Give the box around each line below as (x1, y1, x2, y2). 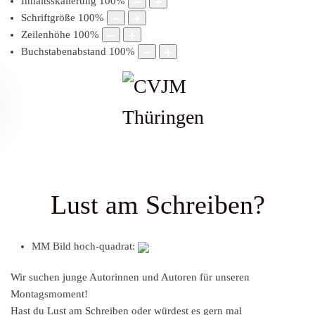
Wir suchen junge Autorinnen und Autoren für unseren (11, 271, 250, 283)
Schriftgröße (21, 12, 75, 24)
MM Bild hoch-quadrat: (32, 240, 138, 252)
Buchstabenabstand (21, 46, 106, 58)
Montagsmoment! (11, 288, 88, 300)
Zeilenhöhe (21, 29, 70, 41)
